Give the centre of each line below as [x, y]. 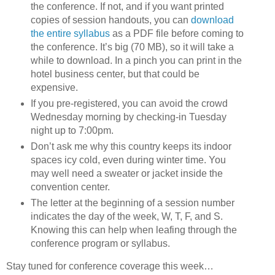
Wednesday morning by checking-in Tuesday [128, 117]
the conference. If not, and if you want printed [127, 7]
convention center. [70, 187]
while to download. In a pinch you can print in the [136, 61]
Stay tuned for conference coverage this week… [110, 266]
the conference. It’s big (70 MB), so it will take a [132, 47]
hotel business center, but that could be [115, 74]
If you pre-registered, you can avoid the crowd [129, 104]
